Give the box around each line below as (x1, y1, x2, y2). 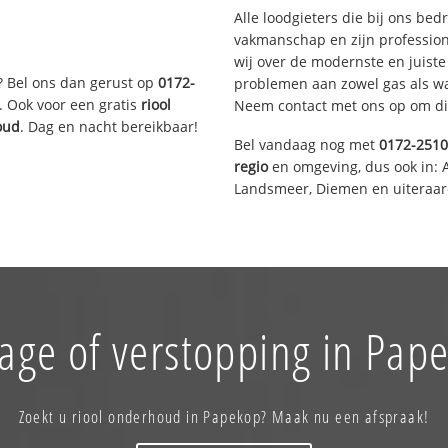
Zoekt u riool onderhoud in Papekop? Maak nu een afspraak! (18, 404, 430, 428)
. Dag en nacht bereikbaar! (20, 116, 199, 136)
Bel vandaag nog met (234, 134, 379, 154)
